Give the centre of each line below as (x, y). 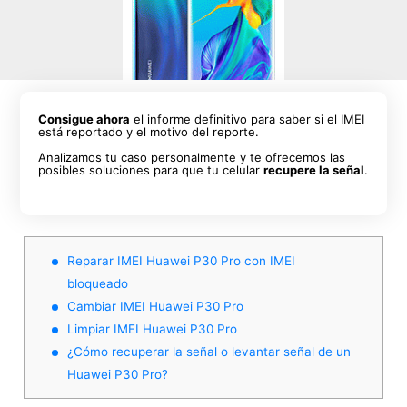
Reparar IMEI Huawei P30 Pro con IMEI (181, 260)
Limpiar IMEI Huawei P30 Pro (152, 328)
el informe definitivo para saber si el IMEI (248, 119)
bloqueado (98, 283)
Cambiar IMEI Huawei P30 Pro (155, 306)
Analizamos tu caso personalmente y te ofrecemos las (192, 157)
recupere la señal (314, 170)
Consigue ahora (84, 119)
